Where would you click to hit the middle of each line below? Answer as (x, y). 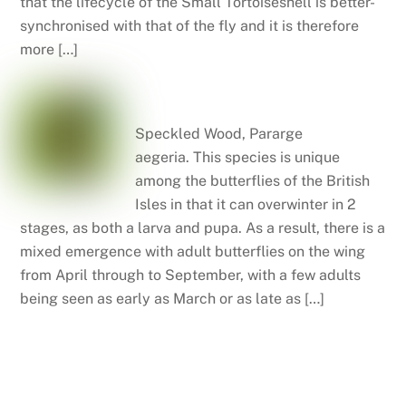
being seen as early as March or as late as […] (173, 299)
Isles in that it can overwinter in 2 (245, 205)
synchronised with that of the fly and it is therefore (190, 25)
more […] (49, 49)
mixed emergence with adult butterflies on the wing (193, 252)
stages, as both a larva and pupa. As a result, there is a (203, 228)
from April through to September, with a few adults (191, 275)
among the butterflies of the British (252, 181)
